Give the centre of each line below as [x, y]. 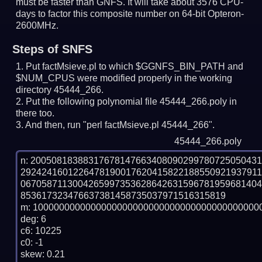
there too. [35, 113]
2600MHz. [37, 26]
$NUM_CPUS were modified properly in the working [124, 78]
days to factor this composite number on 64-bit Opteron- [130, 14]
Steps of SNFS [52, 49]
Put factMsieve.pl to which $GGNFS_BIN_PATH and [135, 67]
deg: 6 [34, 219]
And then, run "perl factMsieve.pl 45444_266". [120, 125]
